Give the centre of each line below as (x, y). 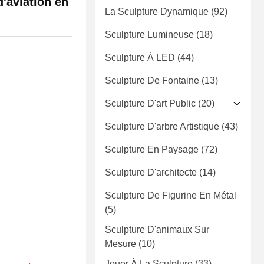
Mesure (121, 244)
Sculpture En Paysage (152, 150)
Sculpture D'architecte (151, 173)
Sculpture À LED (140, 58)
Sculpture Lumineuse (149, 35)
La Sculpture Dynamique (157, 12)
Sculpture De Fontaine (152, 81)
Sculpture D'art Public (150, 104)
